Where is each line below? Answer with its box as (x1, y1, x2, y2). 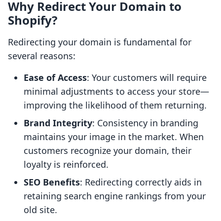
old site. (24, 204, 57, 216)
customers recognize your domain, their (24, 145, 191, 157)
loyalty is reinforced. (24, 158, 109, 171)
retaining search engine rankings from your (24, 190, 206, 202)
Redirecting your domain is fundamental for (8, 36, 191, 48)
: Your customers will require (87, 72, 207, 84)
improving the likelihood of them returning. (24, 99, 207, 111)
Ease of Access (24, 72, 87, 84)
